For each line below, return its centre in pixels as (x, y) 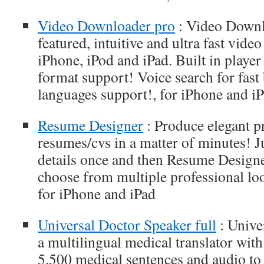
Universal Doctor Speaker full (127, 225)
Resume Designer (90, 125)
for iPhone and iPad (97, 193)
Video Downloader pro (106, 25)
